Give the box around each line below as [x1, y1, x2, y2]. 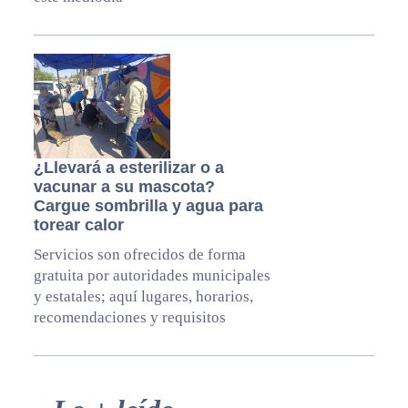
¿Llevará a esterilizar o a [33, 158, 224, 178]
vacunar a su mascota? [33, 178, 215, 197]
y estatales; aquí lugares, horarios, [33, 288, 253, 306]
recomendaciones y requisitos [33, 309, 226, 327]
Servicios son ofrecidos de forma [33, 246, 246, 264]
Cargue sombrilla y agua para [33, 197, 263, 216]
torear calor [33, 216, 124, 235]
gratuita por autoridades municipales [33, 267, 270, 285]
